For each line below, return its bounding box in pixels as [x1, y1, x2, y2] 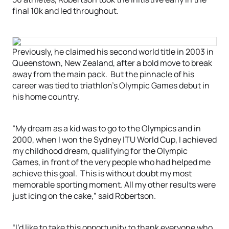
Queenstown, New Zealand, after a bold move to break [12, 57, 212, 68]
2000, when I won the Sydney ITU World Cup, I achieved [12, 134, 217, 145]
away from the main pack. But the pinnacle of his [12, 68, 194, 80]
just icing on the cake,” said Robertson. [12, 190, 156, 201]
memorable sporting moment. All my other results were [12, 179, 216, 190]
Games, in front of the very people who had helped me [12, 156, 211, 168]
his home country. [12, 91, 79, 102]
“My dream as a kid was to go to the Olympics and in [12, 123, 201, 134]
